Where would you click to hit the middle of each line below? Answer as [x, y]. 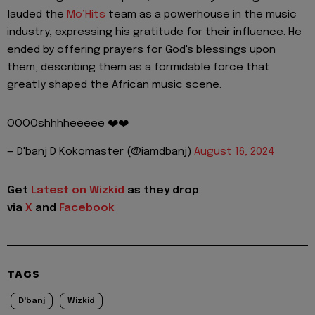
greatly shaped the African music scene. [114, 85]
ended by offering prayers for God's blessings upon [141, 50]
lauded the [37, 15]
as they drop [162, 191]
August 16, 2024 [234, 152]
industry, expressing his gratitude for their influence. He [154, 33]
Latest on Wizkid [78, 191]
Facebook [87, 208]
